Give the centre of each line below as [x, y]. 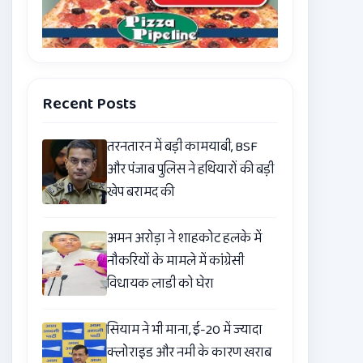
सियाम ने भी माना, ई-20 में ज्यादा [185, 331]
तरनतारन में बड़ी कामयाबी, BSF [183, 147]
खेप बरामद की [141, 193]
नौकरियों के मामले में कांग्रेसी [176, 262]
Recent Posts [90, 104]
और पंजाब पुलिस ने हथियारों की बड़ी [191, 170]
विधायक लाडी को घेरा [161, 284]
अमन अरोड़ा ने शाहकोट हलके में [185, 239]
